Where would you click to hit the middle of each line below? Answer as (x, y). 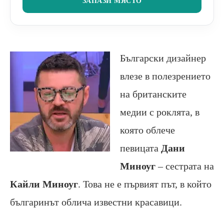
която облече (147, 130)
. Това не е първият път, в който (145, 184)
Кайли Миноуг (44, 184)
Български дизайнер (163, 58)
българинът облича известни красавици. (96, 202)
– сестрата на (185, 166)
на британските (153, 94)
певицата (140, 148)
